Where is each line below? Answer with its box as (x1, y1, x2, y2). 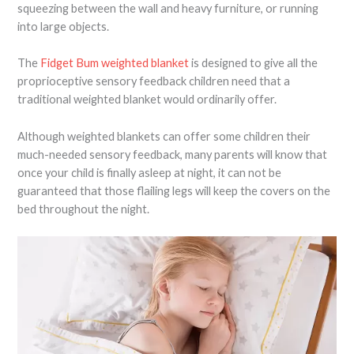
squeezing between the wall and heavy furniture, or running (17, 2, 319, 16)
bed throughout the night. (17, 201, 150, 216)
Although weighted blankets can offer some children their (17, 129, 311, 143)
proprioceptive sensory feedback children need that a (17, 74, 291, 88)
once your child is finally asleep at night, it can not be (17, 165, 282, 179)
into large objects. (17, 20, 110, 34)
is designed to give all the (189, 56, 318, 70)
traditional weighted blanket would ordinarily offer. (17, 92, 277, 107)
